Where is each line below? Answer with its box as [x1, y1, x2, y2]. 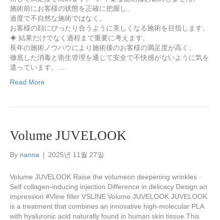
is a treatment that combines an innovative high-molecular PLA [10, 202, 204, 210]
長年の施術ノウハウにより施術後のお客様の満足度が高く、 [10, 43, 195, 52]
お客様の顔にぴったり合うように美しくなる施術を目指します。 [10, 24, 209, 32]
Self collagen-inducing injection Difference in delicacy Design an [10, 182, 207, 191]
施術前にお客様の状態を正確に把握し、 [10, 4, 134, 12]
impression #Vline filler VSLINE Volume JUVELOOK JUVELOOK [10, 192, 207, 200]
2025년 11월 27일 [48, 150, 104, 159]
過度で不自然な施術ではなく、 [10, 14, 106, 22]
